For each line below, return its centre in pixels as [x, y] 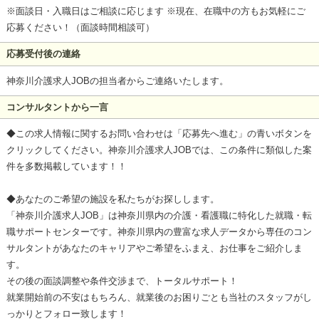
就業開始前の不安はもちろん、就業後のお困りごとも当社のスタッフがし [159, 298]
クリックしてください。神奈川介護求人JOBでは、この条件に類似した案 [159, 150]
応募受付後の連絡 [43, 54]
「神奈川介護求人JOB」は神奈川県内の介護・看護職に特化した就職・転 [159, 216]
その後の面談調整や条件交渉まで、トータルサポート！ [122, 281]
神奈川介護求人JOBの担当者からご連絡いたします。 [117, 80]
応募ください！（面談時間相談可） [80, 27]
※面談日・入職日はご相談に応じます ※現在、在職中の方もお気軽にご [156, 11]
